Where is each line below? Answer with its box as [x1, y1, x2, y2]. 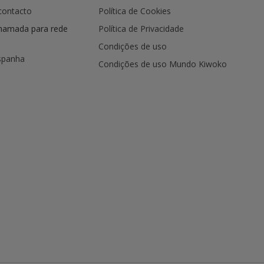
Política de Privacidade [98, 23, 184, 34]
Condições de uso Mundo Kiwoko [98, 58, 227, 70]
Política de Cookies [98, 5, 171, 16]
